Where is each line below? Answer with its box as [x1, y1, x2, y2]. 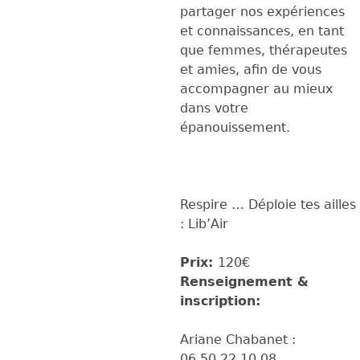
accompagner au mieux [180, 80, 333, 96]
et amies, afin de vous [180, 61, 321, 77]
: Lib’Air [180, 215, 228, 231]
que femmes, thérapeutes [180, 42, 347, 58]
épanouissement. [180, 119, 290, 135]
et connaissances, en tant [180, 22, 344, 39]
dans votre [180, 100, 248, 116]
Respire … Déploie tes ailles [180, 196, 356, 212]
